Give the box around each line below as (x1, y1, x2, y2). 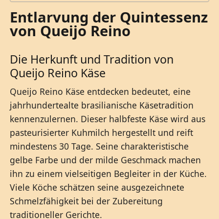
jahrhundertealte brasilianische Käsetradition (10, 99, 194, 111)
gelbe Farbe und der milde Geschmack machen (10, 154, 201, 166)
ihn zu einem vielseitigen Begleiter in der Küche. (10, 168, 207, 180)
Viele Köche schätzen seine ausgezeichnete (10, 181, 184, 194)
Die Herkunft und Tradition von (10, 51, 174, 67)
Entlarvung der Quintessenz (10, 7, 208, 27)
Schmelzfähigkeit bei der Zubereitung (10, 195, 163, 207)
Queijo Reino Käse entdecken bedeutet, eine (10, 86, 191, 98)
